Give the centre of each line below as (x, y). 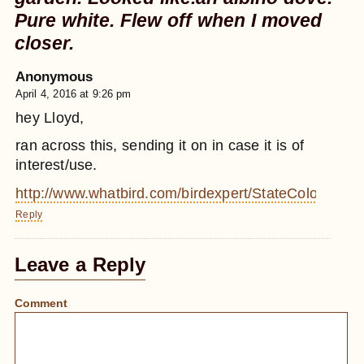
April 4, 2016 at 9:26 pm (74, 93)
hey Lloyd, (50, 117)
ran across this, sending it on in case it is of (160, 146)
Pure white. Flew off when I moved (169, 20)
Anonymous (54, 76)
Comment (41, 303)
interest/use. (56, 165)
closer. (44, 43)
